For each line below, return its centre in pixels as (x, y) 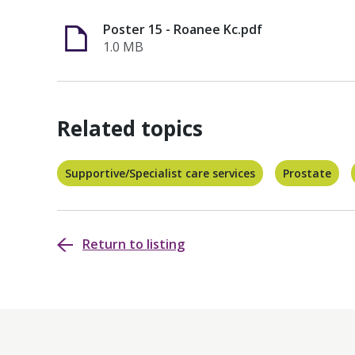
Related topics (130, 128)
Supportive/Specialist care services (160, 173)
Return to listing (134, 244)
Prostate (307, 173)
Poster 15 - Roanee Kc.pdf (183, 29)
